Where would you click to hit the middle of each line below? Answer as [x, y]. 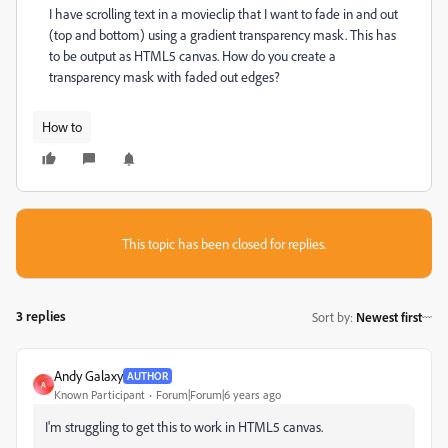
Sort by [331, 316]
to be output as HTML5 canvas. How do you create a [192, 55]
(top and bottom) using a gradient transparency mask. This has [222, 34]
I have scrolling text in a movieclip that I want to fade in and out [223, 13]
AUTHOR [147, 375]
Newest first [389, 316]
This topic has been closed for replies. [224, 243]
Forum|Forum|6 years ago [218, 394]
